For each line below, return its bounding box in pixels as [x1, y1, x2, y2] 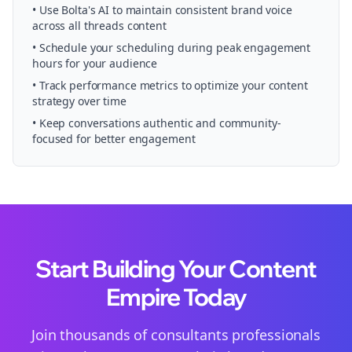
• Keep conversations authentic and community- [32, 115, 281, 130]
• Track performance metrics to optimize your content [32, 78, 308, 93]
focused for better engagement [32, 131, 196, 146]
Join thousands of [31, 325, 151, 344]
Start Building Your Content [35, 254, 317, 284]
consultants [150, 325, 229, 344]
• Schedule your [32, 40, 117, 55]
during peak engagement [174, 40, 311, 55]
